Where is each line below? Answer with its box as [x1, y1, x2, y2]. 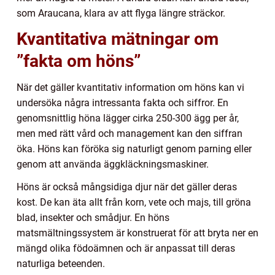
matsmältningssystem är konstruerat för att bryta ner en [17, 227, 258, 239]
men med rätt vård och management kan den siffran [17, 128, 242, 140]
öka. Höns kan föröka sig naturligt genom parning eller [17, 143, 252, 155]
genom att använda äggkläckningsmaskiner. [17, 158, 209, 171]
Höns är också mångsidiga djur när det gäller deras [17, 181, 237, 193]
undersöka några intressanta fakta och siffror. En [17, 97, 228, 109]
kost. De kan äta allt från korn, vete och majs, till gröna [17, 196, 251, 209]
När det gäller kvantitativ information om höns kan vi [17, 82, 244, 94]
